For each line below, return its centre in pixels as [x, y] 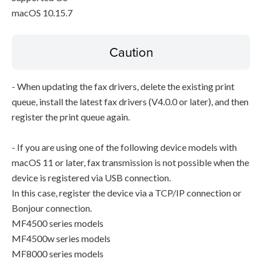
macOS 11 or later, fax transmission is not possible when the [130, 162]
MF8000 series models [58, 254]
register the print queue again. [71, 117]
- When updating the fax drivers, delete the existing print [123, 86]
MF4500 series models [58, 223]
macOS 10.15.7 [42, 13]
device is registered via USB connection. [91, 177]
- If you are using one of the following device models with [124, 147]
